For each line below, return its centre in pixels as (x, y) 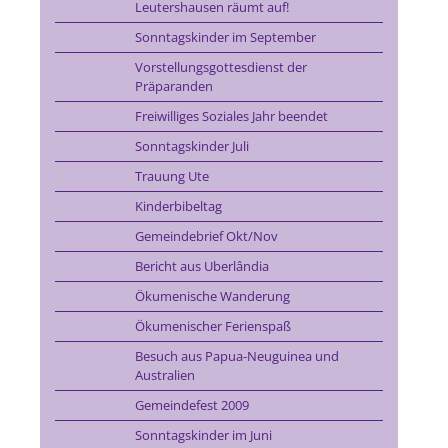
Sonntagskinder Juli (191, 146)
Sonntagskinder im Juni (203, 435)
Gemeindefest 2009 (191, 405)
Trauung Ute (171, 176)
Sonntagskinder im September (225, 37)
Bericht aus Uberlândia (201, 266)
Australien (164, 375)
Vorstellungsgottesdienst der (220, 67)
